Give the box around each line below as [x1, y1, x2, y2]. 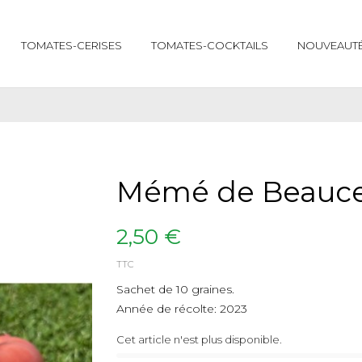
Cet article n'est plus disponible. [116, 333, 282, 346]
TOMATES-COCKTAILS [150, 38, 268, 52]
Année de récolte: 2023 [116, 301, 247, 316]
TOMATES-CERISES [20, 38, 122, 52]
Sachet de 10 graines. [116, 282, 234, 297]
